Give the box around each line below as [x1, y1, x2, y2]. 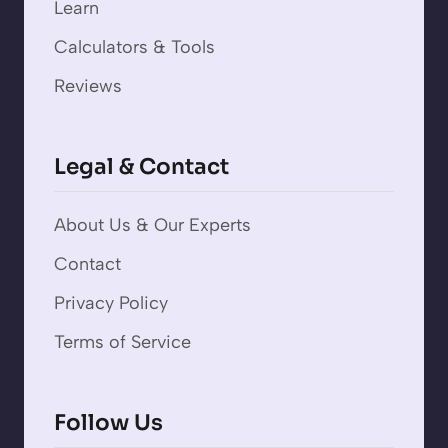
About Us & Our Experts [54, 214, 251, 237]
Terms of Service [54, 331, 191, 354]
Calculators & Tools [54, 36, 215, 59]
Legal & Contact [54, 153, 229, 181]
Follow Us [54, 409, 163, 437]
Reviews [54, 75, 122, 98]
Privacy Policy [54, 292, 168, 315]
